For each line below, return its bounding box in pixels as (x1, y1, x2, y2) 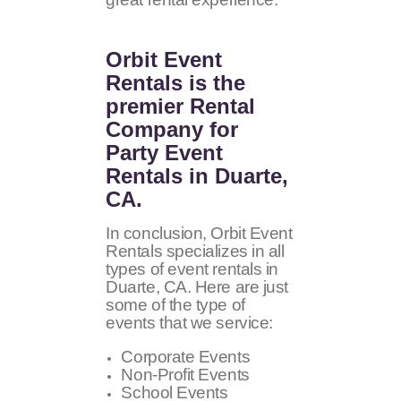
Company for (106, 117, 239, 141)
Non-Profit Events (121, 364, 250, 384)
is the (183, 71, 246, 95)
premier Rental (106, 94, 256, 118)
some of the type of (106, 295, 245, 315)
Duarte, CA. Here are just (106, 277, 288, 297)
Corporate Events (121, 346, 251, 366)
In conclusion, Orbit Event (106, 224, 293, 243)
